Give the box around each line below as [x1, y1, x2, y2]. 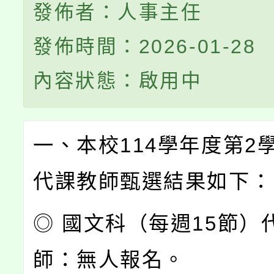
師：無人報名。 [33, 248, 185, 272]
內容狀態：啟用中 [33, 70, 202, 92]
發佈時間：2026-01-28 [33, 35, 256, 58]
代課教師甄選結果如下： [33, 170, 273, 193]
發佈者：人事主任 [33, 1, 202, 24]
